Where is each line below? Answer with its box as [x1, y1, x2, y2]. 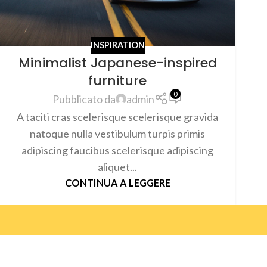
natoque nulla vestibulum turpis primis [30, 126, 205, 140]
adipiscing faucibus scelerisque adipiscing [21, 143, 213, 157]
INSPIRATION [90, 39, 145, 50]
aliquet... [98, 160, 137, 173]
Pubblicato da [52, 92, 116, 106]
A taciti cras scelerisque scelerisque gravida [17, 110, 218, 123]
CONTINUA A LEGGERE [64, 176, 170, 188]
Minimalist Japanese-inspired [18, 53, 217, 72]
